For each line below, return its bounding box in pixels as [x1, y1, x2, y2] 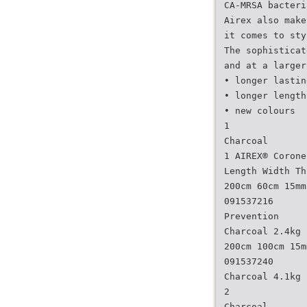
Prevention [224, 211, 279, 221]
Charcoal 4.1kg [224, 271, 301, 282]
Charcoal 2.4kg [224, 226, 301, 236]
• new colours [224, 106, 295, 116]
